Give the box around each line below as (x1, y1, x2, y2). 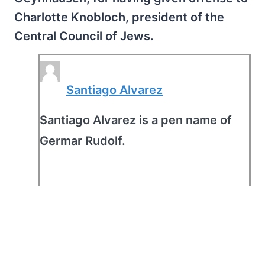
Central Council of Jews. (14, 29, 154, 43)
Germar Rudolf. (40, 134, 125, 148)
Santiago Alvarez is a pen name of (40, 113, 232, 127)
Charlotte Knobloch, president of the (14, 10, 224, 24)
